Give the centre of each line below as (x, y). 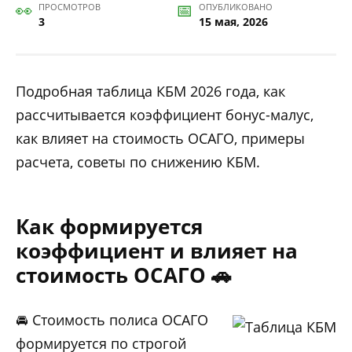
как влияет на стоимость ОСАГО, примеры (160, 139)
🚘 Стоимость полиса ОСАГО (112, 320)
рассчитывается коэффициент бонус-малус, (165, 115)
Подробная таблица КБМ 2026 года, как (150, 92)
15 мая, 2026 (233, 22)
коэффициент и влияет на (157, 251)
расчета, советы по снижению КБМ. (138, 162)
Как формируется (109, 227)
